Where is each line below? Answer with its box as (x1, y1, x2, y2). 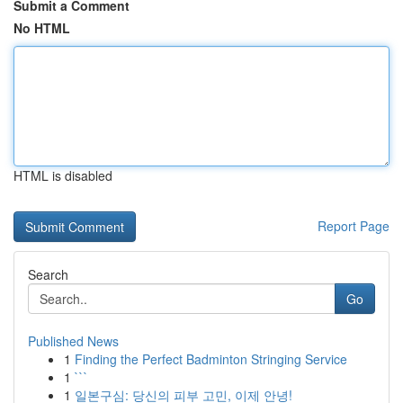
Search (28, 265, 68, 283)
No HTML (13, 19, 70, 37)
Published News (28, 332, 119, 350)
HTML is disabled (13, 166, 112, 184)
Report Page (318, 217, 390, 235)
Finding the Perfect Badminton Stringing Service (75, 350, 347, 368)
